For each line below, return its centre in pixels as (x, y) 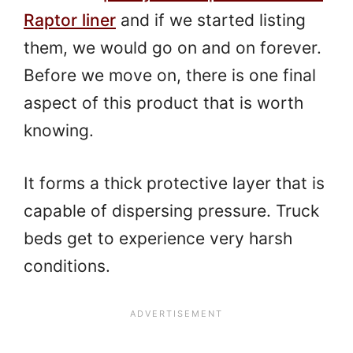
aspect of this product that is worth (163, 103)
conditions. (67, 266)
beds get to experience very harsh (158, 238)
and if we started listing (211, 20)
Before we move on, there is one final (170, 76)
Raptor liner (70, 20)
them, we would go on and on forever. (173, 48)
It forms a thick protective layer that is (174, 183)
